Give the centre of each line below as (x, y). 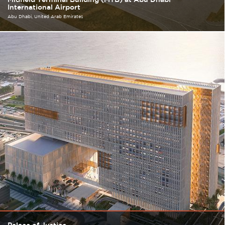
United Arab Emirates (59, 16)
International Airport (44, 7)
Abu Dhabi (20, 16)
